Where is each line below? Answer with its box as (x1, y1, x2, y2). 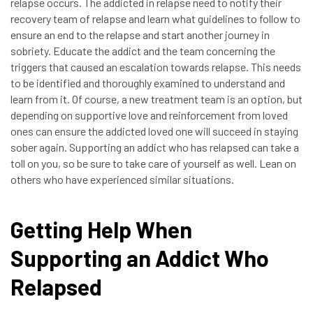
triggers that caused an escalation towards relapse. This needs (10, 60, 301, 73)
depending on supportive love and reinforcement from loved (10, 108, 288, 122)
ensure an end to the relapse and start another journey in (10, 28, 270, 41)
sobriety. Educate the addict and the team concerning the (10, 44, 275, 57)
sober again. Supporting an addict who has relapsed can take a (10, 140, 299, 154)
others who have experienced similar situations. (10, 173, 236, 186)
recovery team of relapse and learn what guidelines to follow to (10, 12, 300, 25)
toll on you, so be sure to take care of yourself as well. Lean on (10, 156, 296, 170)
